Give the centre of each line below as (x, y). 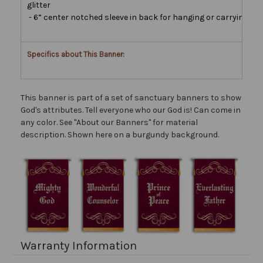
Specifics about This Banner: (76, 54)
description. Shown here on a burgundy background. (120, 134)
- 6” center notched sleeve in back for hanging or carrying (138, 17)
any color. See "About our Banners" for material (109, 122)
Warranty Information (79, 245)
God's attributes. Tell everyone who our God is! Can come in (131, 110)
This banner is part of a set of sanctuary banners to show (131, 97)
